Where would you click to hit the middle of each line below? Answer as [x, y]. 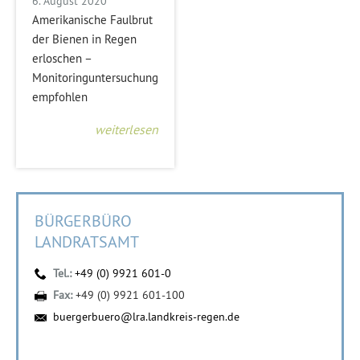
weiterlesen [127, 129]
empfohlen [60, 96]
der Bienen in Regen [84, 39]
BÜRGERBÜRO [83, 221]
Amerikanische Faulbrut [92, 19]
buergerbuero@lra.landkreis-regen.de [146, 317]
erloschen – [62, 58]
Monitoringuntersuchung [95, 77]
